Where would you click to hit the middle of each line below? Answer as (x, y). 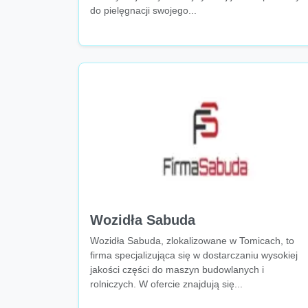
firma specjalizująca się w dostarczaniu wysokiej (194, 255)
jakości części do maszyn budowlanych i (177, 269)
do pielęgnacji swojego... (143, 10)
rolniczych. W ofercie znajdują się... (166, 284)
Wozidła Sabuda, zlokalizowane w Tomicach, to (192, 241)
